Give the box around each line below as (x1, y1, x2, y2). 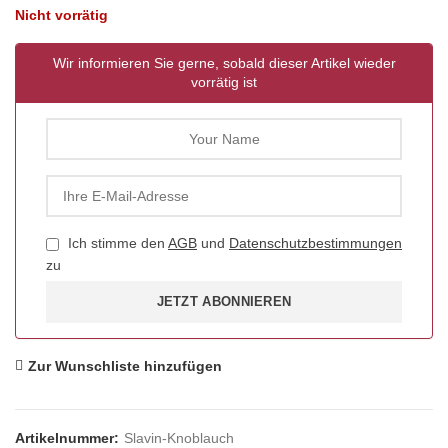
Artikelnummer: (15, 430, 123, 446)
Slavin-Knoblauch (124, 430, 234, 446)
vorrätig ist (191, 74, 257, 90)
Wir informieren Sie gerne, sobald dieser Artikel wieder (52, 55, 396, 71)
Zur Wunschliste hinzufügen (28, 358, 222, 374)
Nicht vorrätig (15, 7, 108, 23)
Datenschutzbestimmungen (229, 235, 402, 251)
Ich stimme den (64, 235, 168, 251)
